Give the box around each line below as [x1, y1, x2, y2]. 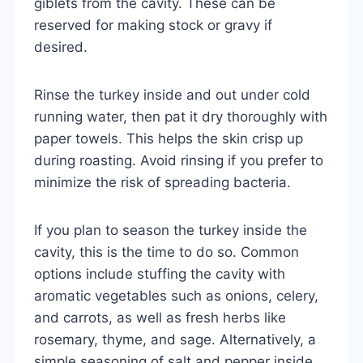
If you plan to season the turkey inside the [34, 221, 307, 238]
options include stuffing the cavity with [34, 265, 285, 282]
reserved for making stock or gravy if [34, 16, 272, 33]
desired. [34, 38, 88, 55]
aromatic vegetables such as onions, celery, [34, 287, 318, 304]
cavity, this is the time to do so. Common [34, 243, 299, 260]
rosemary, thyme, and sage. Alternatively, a [34, 331, 316, 348]
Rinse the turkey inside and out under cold [34, 86, 310, 103]
